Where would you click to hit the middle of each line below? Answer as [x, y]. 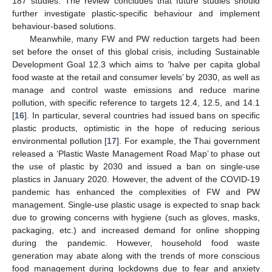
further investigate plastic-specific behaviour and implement [136, 13]
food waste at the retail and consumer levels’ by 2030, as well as [136, 77]
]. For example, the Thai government [189, 141]
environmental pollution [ [60, 141]
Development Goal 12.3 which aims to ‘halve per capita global [136, 64]
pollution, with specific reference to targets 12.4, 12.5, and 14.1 [136, 102]
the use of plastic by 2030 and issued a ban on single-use [136, 166]
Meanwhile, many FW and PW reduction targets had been [144, 39]
